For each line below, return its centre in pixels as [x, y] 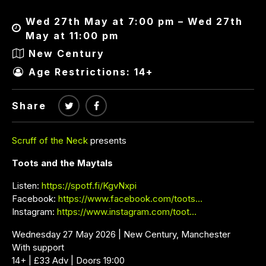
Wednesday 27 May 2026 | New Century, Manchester [121, 234]
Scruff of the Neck [50, 140]
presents [107, 140]
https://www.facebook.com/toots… [130, 198]
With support [38, 247]
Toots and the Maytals [62, 163]
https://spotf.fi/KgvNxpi [89, 185]
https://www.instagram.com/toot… [127, 211]
